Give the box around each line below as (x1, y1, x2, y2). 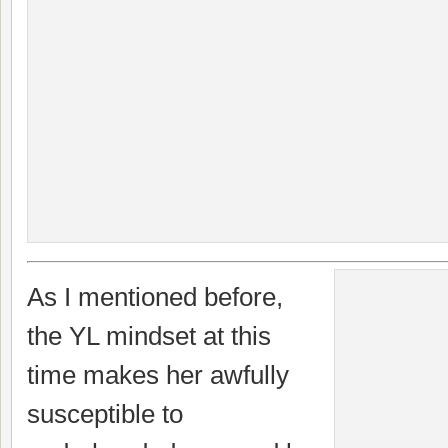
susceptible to (27, 399, 183, 429)
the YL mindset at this (27, 321, 271, 351)
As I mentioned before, (27, 282, 283, 312)
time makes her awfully (27, 360, 289, 390)
